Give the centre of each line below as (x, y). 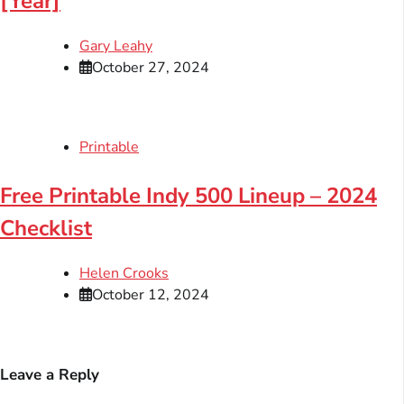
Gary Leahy (116, 46)
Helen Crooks (124, 274)
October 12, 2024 (151, 295)
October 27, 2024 (151, 68)
